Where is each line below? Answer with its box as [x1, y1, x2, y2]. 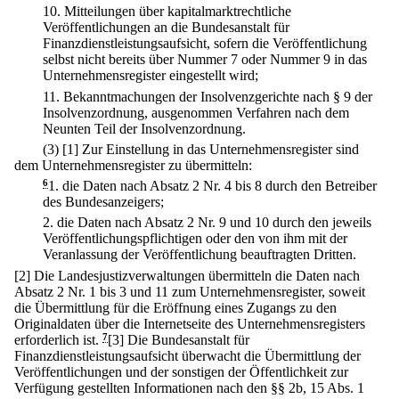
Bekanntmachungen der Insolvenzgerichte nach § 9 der [63, 88, 372, 104]
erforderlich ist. [14, 331, 99, 347]
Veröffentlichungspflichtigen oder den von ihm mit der [43, 231, 347, 247]
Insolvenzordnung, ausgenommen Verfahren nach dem [43, 104, 349, 120]
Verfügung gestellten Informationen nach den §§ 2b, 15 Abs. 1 [14, 379, 364, 395]
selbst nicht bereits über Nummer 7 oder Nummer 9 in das [43, 52, 367, 68]
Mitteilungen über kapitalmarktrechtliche [64, 4, 291, 20]
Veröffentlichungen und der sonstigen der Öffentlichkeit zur [14, 363, 348, 379]
